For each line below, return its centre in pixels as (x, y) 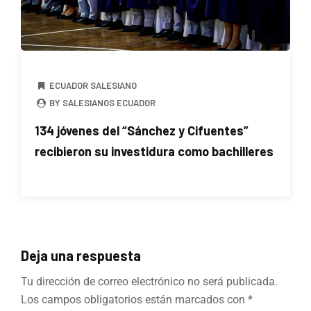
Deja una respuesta (81, 255)
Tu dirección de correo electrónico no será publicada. (149, 281)
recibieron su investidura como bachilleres (154, 151)
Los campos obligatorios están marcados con (134, 299)
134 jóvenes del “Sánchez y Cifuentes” (142, 130)
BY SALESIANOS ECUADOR (102, 102)
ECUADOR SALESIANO (93, 85)
